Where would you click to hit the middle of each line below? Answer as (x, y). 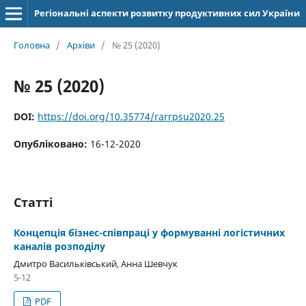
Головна (31, 45)
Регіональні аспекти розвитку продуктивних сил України (167, 13)
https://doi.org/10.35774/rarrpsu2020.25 (131, 116)
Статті (33, 202)
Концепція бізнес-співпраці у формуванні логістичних (149, 232)
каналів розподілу (59, 246)
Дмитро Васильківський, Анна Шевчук (95, 263)
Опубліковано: (52, 143)
